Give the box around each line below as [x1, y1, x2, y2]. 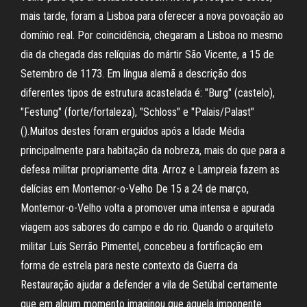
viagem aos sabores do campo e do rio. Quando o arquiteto [21, 221, 273, 234]
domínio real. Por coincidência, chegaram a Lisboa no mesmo [21, 29, 283, 42]
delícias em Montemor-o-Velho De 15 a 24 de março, [21, 182, 249, 195]
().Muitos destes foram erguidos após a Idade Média [21, 125, 245, 138]
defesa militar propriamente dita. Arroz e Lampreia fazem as [21, 163, 280, 176]
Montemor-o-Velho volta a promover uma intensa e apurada [21, 201, 275, 214]
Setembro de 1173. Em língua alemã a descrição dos [21, 67, 247, 80]
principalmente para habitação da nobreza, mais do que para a [21, 144, 285, 157]
